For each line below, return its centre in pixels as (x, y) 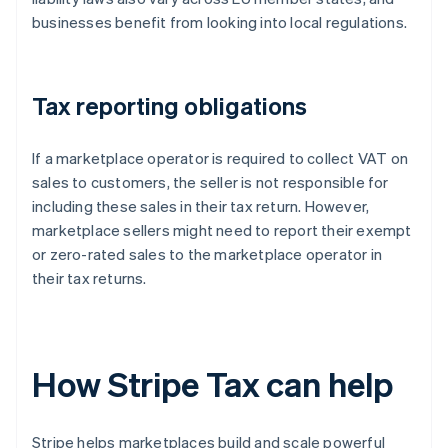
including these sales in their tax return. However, (201, 206)
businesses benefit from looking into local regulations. (220, 22)
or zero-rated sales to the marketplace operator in (207, 254)
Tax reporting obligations (170, 106)
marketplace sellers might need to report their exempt (222, 230)
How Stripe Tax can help (212, 384)
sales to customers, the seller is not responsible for (210, 182)
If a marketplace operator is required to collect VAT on (220, 158)
